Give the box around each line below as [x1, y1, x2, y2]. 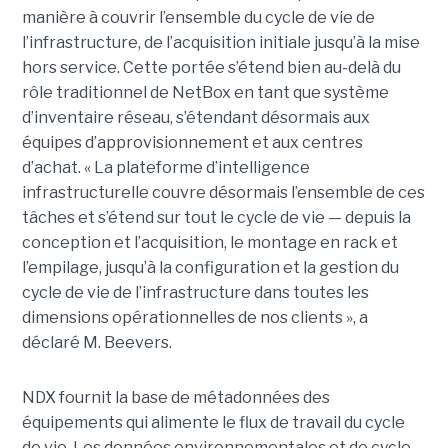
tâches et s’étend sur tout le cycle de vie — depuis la [21, 207, 411, 227]
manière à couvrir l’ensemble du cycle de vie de [21, 7, 375, 27]
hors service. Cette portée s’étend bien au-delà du [21, 57, 401, 77]
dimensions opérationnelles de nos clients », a [21, 307, 368, 327]
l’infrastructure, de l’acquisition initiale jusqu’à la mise [21, 32, 420, 52]
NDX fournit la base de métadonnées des [21, 387, 330, 407]
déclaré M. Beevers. [21, 332, 172, 352]
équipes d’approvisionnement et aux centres [21, 132, 363, 152]
